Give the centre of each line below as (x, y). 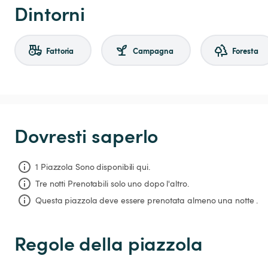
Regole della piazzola (109, 243)
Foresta (245, 50)
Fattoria (60, 50)
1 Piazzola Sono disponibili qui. (93, 166)
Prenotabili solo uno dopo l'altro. (128, 183)
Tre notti (51, 183)
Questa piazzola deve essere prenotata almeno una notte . (147, 200)
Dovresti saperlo (86, 135)
